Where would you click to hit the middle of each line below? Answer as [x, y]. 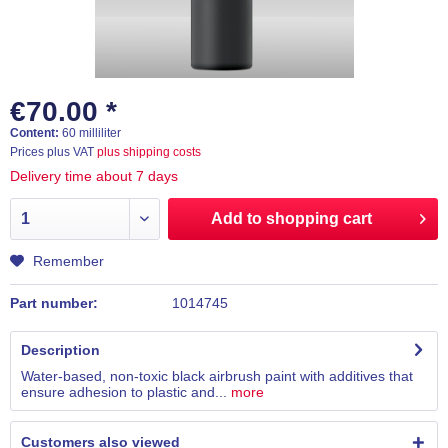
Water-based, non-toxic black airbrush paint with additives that [217, 376]
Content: [36, 133]
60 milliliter [91, 133]
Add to [236, 218]
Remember [68, 261]
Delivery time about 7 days [94, 176]
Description [60, 350]
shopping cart [318, 218]
